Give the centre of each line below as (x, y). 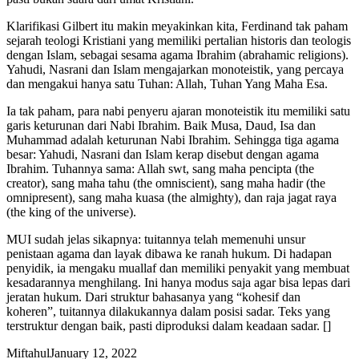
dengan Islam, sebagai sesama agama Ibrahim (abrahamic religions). (177, 54)
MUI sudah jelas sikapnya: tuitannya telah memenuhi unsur (156, 239)
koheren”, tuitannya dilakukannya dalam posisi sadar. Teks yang (168, 311)
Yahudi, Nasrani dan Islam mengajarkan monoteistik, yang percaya (175, 69)
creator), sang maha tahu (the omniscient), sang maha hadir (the (166, 183)
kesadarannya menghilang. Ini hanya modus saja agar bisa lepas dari (178, 282)
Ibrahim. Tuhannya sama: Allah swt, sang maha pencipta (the (160, 168)
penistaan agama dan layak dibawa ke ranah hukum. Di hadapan (169, 253)
